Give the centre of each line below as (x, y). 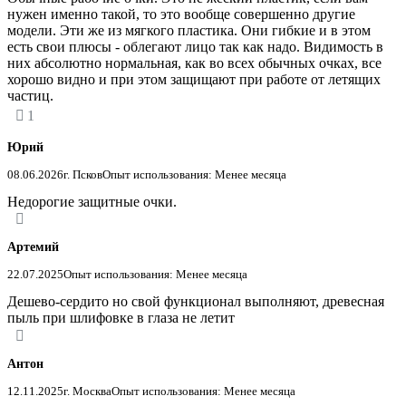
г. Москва (87, 391)
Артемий (33, 247)
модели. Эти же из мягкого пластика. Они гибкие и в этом (189, 31)
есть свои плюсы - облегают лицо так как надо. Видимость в (195, 47)
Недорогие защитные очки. (92, 202)
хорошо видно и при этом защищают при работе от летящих (194, 80)
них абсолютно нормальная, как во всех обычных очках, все (194, 63)
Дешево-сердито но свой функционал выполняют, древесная (196, 302)
